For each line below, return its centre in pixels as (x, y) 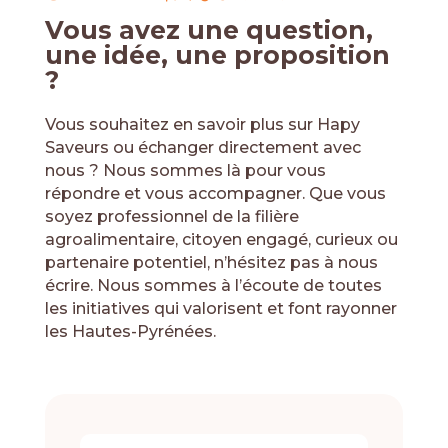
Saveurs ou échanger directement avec (202, 147)
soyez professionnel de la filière (171, 216)
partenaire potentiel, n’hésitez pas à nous (211, 262)
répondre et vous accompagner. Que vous (215, 193)
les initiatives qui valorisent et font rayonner (220, 308)
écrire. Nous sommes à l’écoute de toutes (213, 285)
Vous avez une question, (208, 29)
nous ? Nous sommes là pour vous (185, 170)
